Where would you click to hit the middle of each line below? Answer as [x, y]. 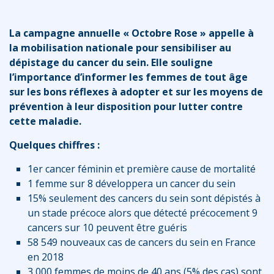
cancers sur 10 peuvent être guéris [107, 227]
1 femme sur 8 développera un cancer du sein [131, 183]
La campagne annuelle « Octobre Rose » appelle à [131, 33]
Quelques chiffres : [54, 145]
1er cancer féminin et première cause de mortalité [142, 168]
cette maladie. [45, 121]
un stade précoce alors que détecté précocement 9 [143, 213]
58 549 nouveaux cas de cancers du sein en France [142, 242]
